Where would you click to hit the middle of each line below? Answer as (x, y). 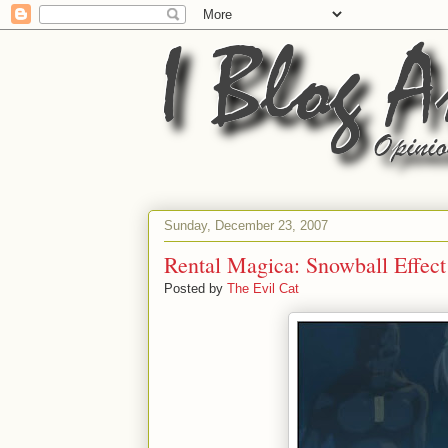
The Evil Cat (263, 288)
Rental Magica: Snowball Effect (305, 264)
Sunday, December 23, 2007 (246, 225)
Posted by (195, 288)
